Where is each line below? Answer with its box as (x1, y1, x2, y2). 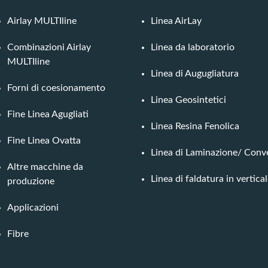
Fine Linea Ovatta (7, 136, 81, 146)
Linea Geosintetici (151, 95, 226, 105)
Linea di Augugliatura (151, 69, 239, 79)
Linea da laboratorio (151, 42, 234, 53)
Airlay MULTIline (7, 16, 77, 26)
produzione (7, 176, 54, 187)
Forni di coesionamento (7, 83, 105, 93)
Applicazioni (7, 203, 59, 213)
